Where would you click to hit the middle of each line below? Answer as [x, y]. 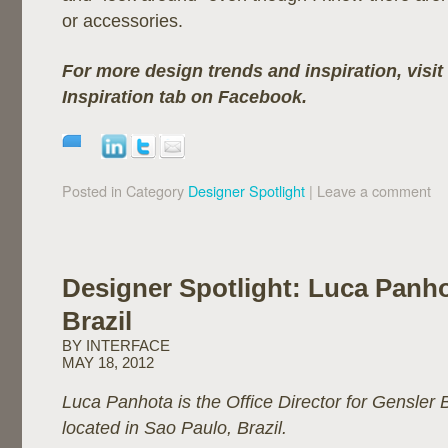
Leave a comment [374, 190]
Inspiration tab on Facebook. [184, 97]
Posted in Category [123, 190]
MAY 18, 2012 [108, 363]
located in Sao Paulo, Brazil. [174, 428]
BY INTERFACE [116, 346]
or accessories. [122, 21]
